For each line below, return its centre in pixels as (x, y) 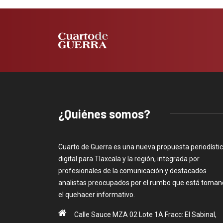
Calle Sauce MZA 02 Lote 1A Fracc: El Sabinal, (145, 214)
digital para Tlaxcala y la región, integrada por (129, 159)
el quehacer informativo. (97, 194)
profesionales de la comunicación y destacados (132, 170)
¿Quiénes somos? (104, 113)
